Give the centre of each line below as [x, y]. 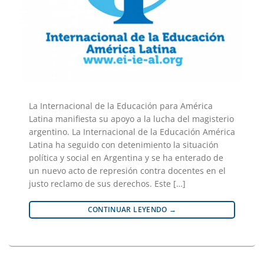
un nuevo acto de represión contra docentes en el [127, 171]
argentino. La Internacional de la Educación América [132, 132]
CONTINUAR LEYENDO [128, 210]
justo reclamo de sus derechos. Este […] [107, 184]
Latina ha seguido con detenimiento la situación [124, 145]
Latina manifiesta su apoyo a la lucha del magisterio [131, 119]
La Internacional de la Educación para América [121, 106]
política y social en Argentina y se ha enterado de [126, 158]
